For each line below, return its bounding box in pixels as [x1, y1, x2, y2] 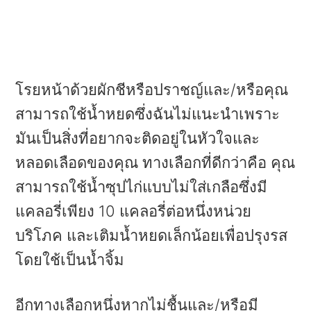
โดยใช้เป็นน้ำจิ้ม [15, 250, 125, 269]
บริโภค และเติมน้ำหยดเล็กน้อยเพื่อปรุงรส [15, 226, 288, 244]
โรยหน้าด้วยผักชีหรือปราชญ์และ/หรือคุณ [15, 80, 289, 99]
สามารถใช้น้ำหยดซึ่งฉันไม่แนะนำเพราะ [15, 104, 280, 123]
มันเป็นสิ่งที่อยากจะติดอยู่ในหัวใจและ [15, 128, 260, 147]
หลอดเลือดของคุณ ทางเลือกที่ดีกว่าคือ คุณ [15, 153, 296, 171]
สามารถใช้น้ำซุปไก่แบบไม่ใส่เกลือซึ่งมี [15, 177, 268, 196]
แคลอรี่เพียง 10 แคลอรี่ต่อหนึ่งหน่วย [15, 201, 252, 220]
